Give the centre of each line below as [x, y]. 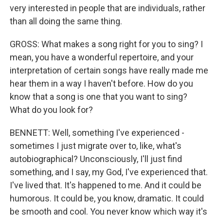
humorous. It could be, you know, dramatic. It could [107, 198]
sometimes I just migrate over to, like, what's [96, 146]
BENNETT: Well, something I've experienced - [97, 133]
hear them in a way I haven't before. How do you [101, 83]
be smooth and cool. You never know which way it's [109, 211]
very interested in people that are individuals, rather [108, 8]
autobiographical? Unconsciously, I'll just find [96, 159]
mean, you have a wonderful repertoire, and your [102, 57]
